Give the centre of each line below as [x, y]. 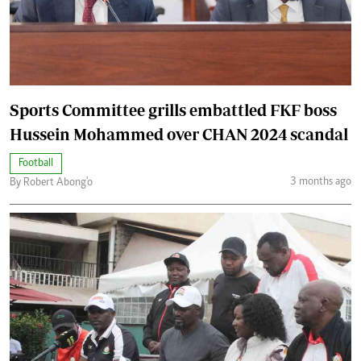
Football [36, 164]
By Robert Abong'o [51, 183]
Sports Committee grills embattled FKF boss [173, 110]
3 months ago [320, 182]
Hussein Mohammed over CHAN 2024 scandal [179, 135]
